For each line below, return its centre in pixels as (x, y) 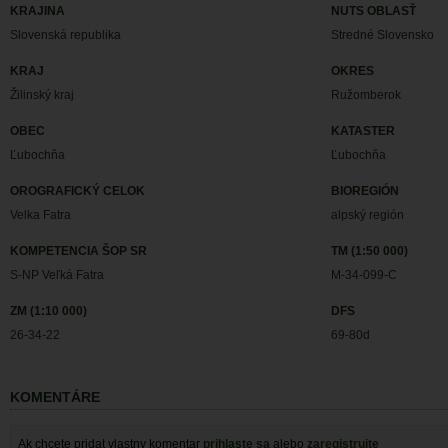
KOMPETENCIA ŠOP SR (78, 251)
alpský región (368, 215)
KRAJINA (37, 11)
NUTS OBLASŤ (374, 11)
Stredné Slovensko (383, 35)
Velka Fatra (40, 215)
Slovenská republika (65, 35)
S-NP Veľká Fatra (57, 275)
